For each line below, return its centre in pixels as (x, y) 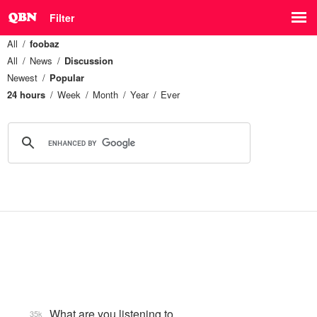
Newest (22, 77)
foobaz (45, 44)
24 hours (26, 94)
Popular (67, 77)
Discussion (89, 60)
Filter (62, 18)
